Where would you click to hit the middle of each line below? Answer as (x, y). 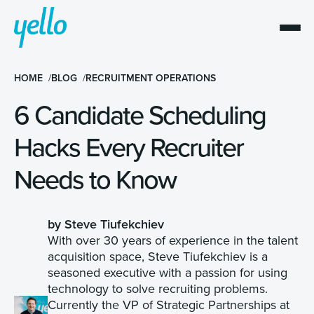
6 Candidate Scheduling (140, 115)
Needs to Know (95, 179)
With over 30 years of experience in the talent (173, 240)
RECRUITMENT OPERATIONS (151, 78)
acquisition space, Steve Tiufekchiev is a (158, 256)
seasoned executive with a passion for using (168, 272)
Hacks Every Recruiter (129, 147)
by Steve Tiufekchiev (106, 224)
